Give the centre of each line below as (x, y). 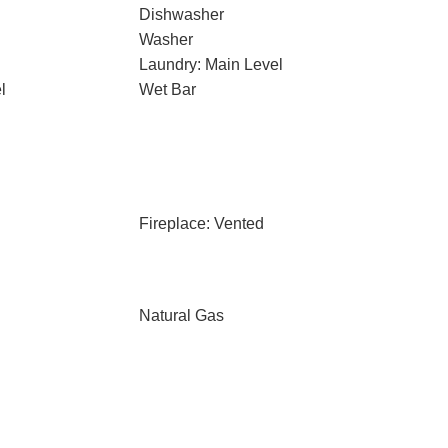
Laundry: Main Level (210, 64)
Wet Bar (167, 89)
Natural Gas (181, 315)
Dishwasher (181, 14)
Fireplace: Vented (201, 223)
